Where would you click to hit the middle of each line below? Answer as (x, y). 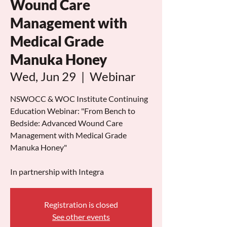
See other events (81, 217)
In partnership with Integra (57, 172)
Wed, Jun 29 (43, 76)
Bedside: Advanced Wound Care (66, 123)
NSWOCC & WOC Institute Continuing (79, 99)
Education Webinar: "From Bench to (73, 111)
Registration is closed (81, 204)
